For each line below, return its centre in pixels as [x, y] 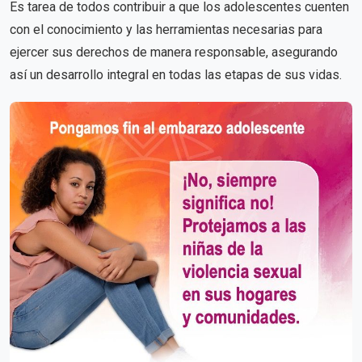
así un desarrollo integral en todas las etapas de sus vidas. [176, 74]
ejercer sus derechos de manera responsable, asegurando [174, 52]
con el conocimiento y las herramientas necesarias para [166, 29]
